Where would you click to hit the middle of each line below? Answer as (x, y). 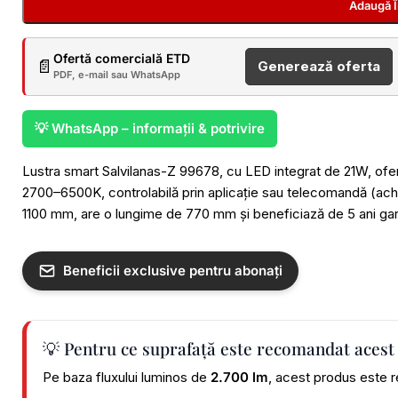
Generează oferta (319, 66)
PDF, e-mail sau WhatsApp (117, 75)
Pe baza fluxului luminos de (127, 377)
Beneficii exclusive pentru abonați (173, 271)
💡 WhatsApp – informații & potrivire (150, 128)
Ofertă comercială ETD (122, 58)
